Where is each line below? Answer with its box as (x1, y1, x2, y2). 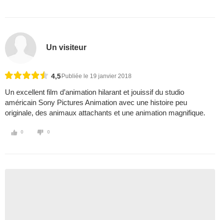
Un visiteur (46, 43, 87, 52)
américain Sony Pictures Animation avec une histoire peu (5, 98, 187, 107)
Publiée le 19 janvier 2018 (61, 73, 132, 80)
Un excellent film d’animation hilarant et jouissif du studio (5, 88, 184, 97)
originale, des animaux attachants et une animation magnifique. (5, 109, 205, 117)
